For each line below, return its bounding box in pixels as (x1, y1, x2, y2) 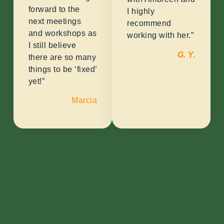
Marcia (71, 95, 97, 104)
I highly (127, 7, 154, 16)
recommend (127, 19, 171, 28)
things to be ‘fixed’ (28, 64, 97, 73)
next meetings (28, 16, 81, 25)
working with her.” (127, 31, 193, 40)
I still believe (28, 40, 76, 49)
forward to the (28, 4, 80, 13)
